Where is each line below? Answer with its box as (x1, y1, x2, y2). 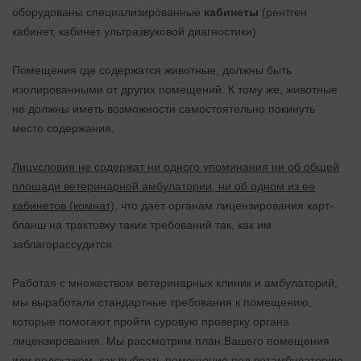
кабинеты (204, 5, 262, 19)
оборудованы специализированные (12, 5, 204, 19)
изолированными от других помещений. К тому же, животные (12, 82, 338, 96)
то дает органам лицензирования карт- (127, 198, 334, 212)
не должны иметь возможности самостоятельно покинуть (12, 102, 315, 115)
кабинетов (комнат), (12, 198, 118, 212)
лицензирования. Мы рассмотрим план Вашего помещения (12, 334, 330, 347)
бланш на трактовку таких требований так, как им (12, 218, 272, 231)
